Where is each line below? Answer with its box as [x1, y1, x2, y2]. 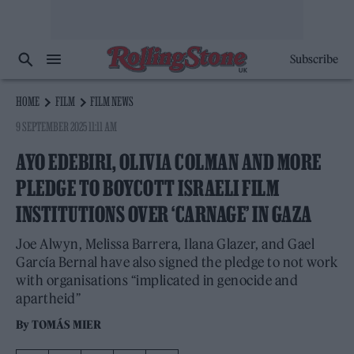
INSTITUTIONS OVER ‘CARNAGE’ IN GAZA [16, 202, 312, 226]
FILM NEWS [90, 94, 134, 108]
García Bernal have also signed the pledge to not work [16, 254, 338, 271]
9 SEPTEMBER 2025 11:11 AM [16, 119, 118, 134]
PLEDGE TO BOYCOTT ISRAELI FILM [16, 176, 279, 200]
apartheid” [16, 290, 81, 307]
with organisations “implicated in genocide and [16, 272, 298, 289]
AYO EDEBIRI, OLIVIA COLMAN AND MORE [16, 150, 322, 174]
